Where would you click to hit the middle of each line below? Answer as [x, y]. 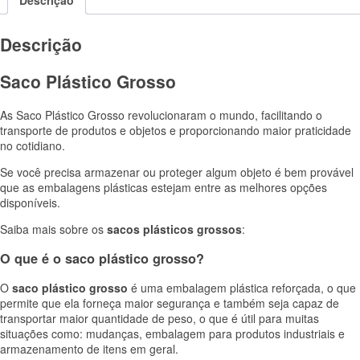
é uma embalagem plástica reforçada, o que [242, 288]
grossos [219, 229]
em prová [315, 172]
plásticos [168, 229]
